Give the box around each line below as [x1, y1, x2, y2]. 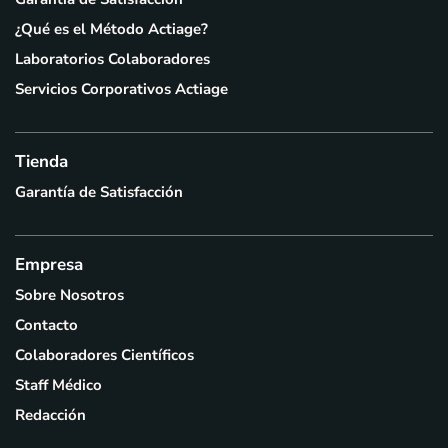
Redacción [15, 405, 86, 425]
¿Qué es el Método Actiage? [15, 19, 208, 39]
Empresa [15, 253, 83, 276]
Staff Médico [15, 375, 102, 395]
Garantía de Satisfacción [15, 182, 183, 202]
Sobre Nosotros [15, 285, 124, 305]
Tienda [15, 150, 68, 173]
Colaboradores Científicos [15, 345, 194, 365]
